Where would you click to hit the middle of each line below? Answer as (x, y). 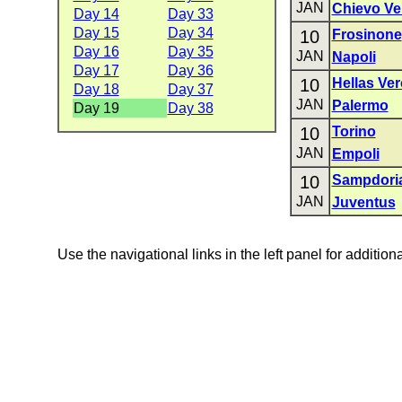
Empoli (355, 154)
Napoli (354, 57)
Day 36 (190, 70)
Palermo (360, 105)
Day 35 (190, 52)
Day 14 (96, 14)
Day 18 (96, 89)
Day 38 (190, 108)
